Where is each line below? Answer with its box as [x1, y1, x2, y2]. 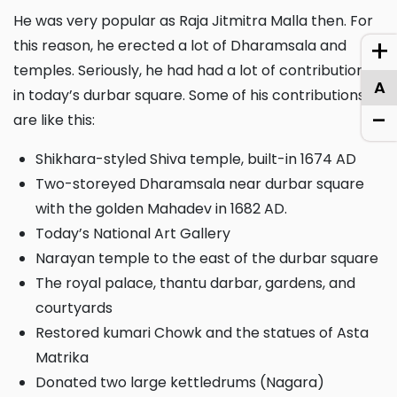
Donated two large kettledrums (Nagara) [46, 371, 324, 393]
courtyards [35, 297, 113, 318]
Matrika [35, 346, 89, 368]
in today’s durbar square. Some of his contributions [13, 84, 365, 105]
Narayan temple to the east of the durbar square [45, 247, 378, 269]
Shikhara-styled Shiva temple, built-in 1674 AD [43, 148, 356, 169]
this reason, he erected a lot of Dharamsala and [13, 35, 346, 56]
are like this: [13, 109, 95, 130]
